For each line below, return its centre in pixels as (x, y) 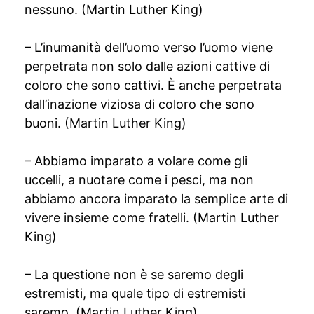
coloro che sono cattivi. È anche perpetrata (153, 85)
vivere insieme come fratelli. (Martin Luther (152, 218)
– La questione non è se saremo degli (134, 274)
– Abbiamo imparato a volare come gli (136, 161)
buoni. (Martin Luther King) (105, 123)
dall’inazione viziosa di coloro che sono (139, 104)
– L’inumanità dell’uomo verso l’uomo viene (149, 47)
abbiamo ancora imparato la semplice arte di (156, 199)
